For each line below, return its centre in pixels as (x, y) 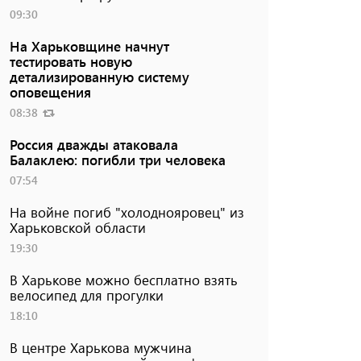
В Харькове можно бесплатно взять (123, 279)
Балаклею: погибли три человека (117, 159)
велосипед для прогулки (86, 295)
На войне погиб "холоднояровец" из (127, 212)
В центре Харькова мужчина (100, 347)
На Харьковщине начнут (89, 46)
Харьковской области (77, 227)
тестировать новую (71, 61)
